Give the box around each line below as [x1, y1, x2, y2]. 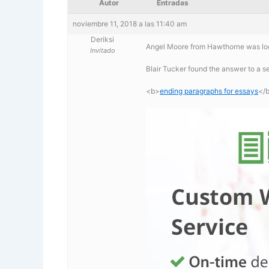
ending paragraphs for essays [160, 86, 258, 96]
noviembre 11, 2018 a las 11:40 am [73, 19, 187, 28]
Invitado [89, 46, 115, 55]
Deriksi [91, 34, 114, 44]
